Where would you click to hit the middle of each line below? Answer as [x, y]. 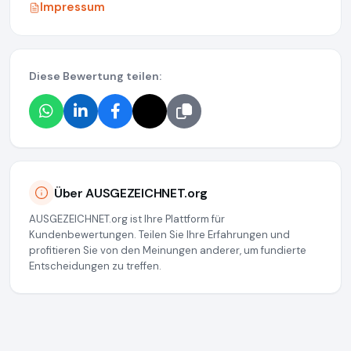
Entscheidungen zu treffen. [95, 266]
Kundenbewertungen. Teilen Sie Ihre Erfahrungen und [159, 235]
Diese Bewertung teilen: [95, 76]
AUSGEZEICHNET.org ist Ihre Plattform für [127, 219]
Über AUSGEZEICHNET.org [131, 193]
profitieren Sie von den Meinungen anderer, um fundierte [168, 251]
